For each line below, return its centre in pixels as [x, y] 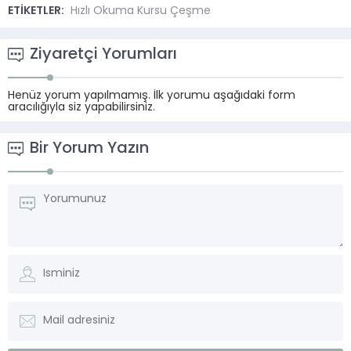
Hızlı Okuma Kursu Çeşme [141, 11]
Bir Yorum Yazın [89, 148]
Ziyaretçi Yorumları [103, 54]
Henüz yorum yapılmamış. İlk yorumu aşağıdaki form [152, 96]
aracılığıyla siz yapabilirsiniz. [81, 107]
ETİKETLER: [37, 11]
